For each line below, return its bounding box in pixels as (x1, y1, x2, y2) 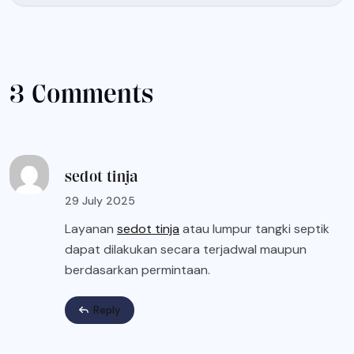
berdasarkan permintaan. (65, 262, 210, 279)
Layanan (65, 220, 117, 238)
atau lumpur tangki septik (179, 220, 330, 238)
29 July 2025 (65, 194, 135, 209)
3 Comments (9, 78, 153, 110)
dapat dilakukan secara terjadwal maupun (65, 241, 307, 258)
